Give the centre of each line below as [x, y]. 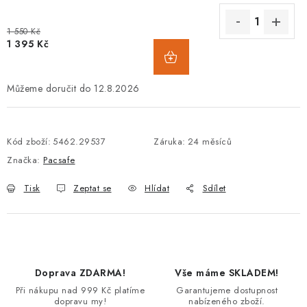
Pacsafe [59, 160]
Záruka [168, 142]
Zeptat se [93, 188]
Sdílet [214, 188]
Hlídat [157, 188]
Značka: [25, 160]
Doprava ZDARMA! [80, 273]
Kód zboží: [29, 142]
